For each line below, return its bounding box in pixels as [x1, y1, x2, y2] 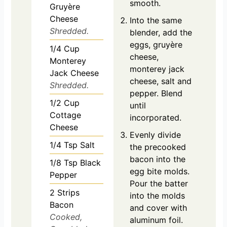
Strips [57, 187, 80, 198]
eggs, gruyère [130, 39, 182, 50]
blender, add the [130, 27, 192, 37]
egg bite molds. [130, 166, 190, 176]
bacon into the [130, 154, 185, 164]
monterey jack [130, 63, 184, 74]
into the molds [130, 190, 185, 201]
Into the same [130, 15, 182, 25]
